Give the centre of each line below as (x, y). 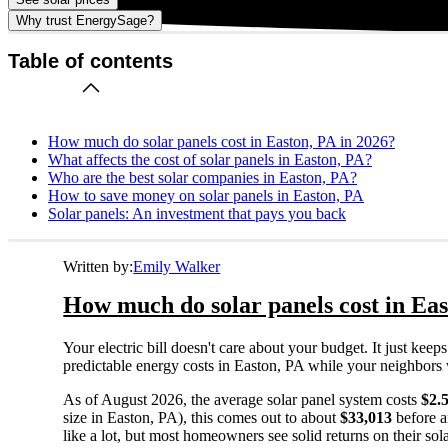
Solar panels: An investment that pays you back (197, 213)
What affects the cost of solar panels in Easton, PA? (210, 159)
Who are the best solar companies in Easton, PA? (202, 177)
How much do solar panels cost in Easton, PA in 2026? (221, 141)
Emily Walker (177, 266)
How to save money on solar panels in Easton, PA (206, 195)
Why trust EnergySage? (85, 20)
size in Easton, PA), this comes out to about (202, 417)
